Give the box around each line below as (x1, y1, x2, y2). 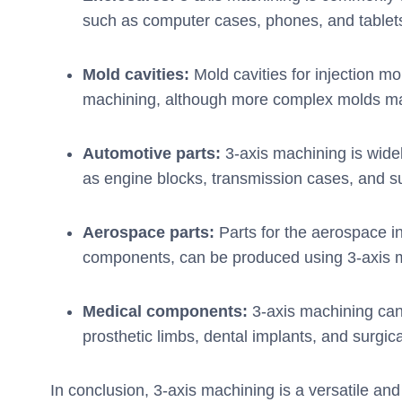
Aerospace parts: (83, 223, 219, 242)
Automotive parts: (83, 144, 225, 163)
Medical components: (83, 302, 248, 321)
